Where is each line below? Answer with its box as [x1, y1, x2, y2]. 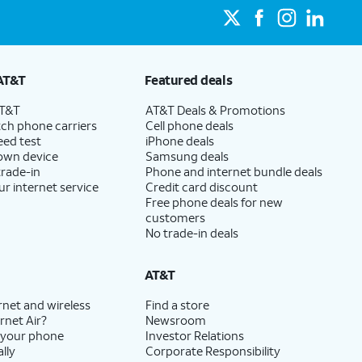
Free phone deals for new [145, 194, 283, 210]
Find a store [145, 297, 209, 313]
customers [145, 209, 205, 225]
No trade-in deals [145, 225, 238, 241]
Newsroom [145, 312, 206, 328]
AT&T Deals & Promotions [145, 102, 285, 118]
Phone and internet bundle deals [145, 163, 322, 179]
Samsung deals [145, 148, 229, 164]
